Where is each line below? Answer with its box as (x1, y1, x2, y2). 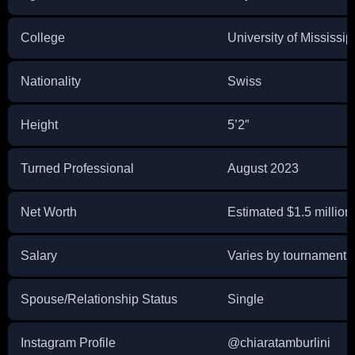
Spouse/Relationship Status (21, 292, 177, 306)
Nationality (21, 74, 81, 88)
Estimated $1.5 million (227, 204, 352, 219)
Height (21, 117, 58, 132)
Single (227, 292, 264, 306)
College (21, 30, 65, 44)
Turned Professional (21, 161, 134, 175)
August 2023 (227, 161, 299, 175)
